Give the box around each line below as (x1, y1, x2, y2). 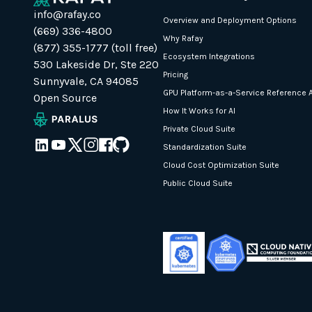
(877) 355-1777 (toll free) (33, 40, 157, 54)
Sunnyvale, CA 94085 (33, 74, 139, 88)
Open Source (33, 91, 97, 104)
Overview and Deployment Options (163, 15, 297, 25)
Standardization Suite (163, 141, 247, 152)
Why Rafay (163, 33, 203, 43)
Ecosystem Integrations (163, 51, 255, 61)
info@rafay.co (33, 7, 101, 21)
